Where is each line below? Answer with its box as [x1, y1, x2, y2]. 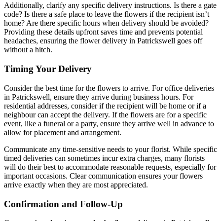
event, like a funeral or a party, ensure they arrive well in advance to [4, 119, 214, 128]
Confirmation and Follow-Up [4, 198, 123, 209]
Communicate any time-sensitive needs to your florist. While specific [4, 145, 217, 153]
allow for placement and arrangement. [4, 128, 121, 137]
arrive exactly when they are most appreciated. [4, 180, 148, 189]
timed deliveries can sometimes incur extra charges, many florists [4, 153, 205, 162]
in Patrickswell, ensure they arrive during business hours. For [4, 92, 193, 101]
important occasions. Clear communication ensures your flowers [4, 171, 203, 180]
